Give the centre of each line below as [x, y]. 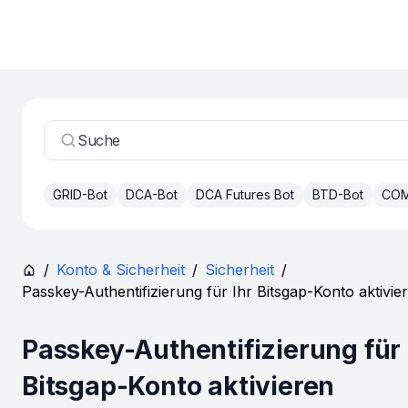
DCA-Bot [152, 194]
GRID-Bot [80, 194]
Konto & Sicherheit [121, 270]
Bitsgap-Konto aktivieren [178, 386]
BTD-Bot [338, 194]
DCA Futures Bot [245, 194]
